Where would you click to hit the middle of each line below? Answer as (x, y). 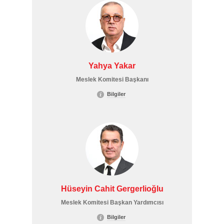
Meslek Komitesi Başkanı (112, 79)
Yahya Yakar (112, 66)
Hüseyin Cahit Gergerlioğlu (112, 189)
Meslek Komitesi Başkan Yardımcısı (112, 202)
